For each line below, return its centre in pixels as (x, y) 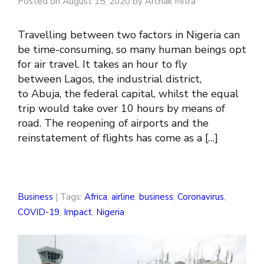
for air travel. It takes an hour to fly (102, 65)
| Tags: (69, 197)
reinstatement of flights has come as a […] (118, 138)
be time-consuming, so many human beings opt (132, 50)
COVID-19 (39, 212)
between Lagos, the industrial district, (110, 79)
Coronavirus (201, 197)
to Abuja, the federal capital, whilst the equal (128, 94)
